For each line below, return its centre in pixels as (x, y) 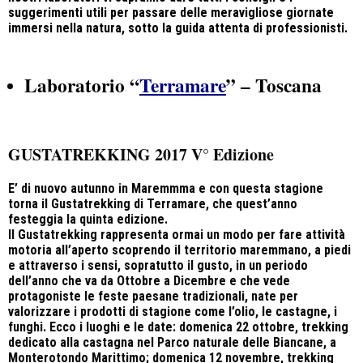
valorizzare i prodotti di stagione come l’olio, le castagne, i (173, 312)
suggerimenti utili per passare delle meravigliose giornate (171, 13)
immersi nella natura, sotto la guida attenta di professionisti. (178, 28)
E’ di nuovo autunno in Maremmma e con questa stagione (166, 188)
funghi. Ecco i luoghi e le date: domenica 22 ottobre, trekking (178, 327)
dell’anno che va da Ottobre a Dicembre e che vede (149, 281)
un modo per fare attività (274, 235)
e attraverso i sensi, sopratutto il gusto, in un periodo (158, 265)
